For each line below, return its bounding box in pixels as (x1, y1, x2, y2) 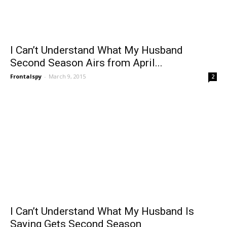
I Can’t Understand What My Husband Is (10, 205, 194, 218)
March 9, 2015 (49, 72, 86, 80)
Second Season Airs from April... (10, 56, 163, 69)
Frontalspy (10, 72, 42, 80)
